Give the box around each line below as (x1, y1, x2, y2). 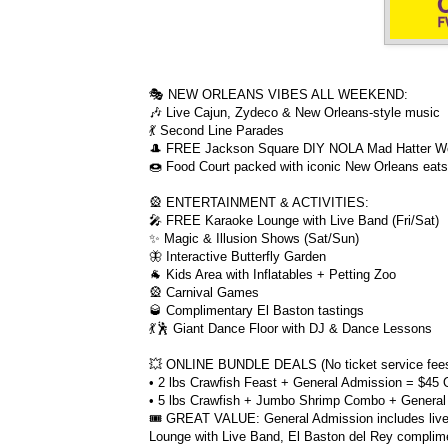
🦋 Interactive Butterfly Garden (149, 248, 326, 264)
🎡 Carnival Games (149, 284, 259, 300)
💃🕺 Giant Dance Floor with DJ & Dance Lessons (149, 320, 432, 336)
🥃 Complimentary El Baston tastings (149, 302, 364, 318)
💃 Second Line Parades (149, 122, 288, 138)
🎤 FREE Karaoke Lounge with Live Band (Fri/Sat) (149, 212, 439, 228)
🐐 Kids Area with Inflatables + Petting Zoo (149, 266, 396, 282)
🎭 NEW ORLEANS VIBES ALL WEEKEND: (149, 86, 408, 102)
